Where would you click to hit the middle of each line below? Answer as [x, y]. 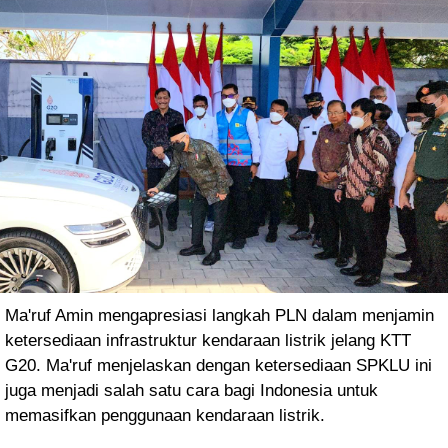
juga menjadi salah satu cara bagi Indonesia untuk [191, 391]
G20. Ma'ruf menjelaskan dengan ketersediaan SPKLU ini [218, 366]
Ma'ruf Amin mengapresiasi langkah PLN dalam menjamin [219, 316]
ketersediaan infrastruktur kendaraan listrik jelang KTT [208, 341]
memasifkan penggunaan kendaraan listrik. [165, 416]
